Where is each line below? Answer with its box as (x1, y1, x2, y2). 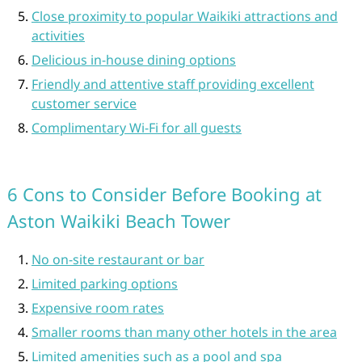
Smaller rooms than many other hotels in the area (31, 323, 337, 341)
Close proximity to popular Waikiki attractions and (31, 7, 338, 25)
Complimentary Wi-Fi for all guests (31, 119, 242, 137)
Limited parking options (31, 275, 178, 293)
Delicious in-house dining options (31, 51, 236, 69)
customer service (31, 95, 137, 112)
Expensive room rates (31, 299, 164, 317)
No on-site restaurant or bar (31, 250, 204, 268)
